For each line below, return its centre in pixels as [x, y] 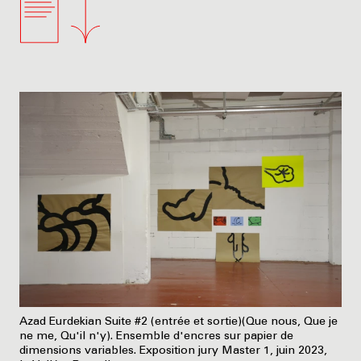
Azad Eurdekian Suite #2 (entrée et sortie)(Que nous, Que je [178, 322]
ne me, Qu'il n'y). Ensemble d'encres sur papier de [156, 336]
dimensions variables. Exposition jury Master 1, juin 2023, [173, 351]
